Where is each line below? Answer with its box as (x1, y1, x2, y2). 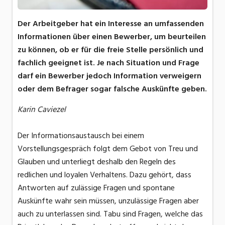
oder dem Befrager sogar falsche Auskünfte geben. (18, 82, 207, 95)
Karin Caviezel (18, 102, 66, 116)
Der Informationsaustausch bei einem (18, 129, 144, 142)
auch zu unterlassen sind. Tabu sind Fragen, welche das (18, 207, 203, 220)
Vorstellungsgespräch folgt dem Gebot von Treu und (18, 142, 198, 155)
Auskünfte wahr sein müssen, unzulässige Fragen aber (18, 194, 199, 207)
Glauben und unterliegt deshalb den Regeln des (18, 155, 176, 168)
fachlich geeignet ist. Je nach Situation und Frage (18, 56, 199, 69)
